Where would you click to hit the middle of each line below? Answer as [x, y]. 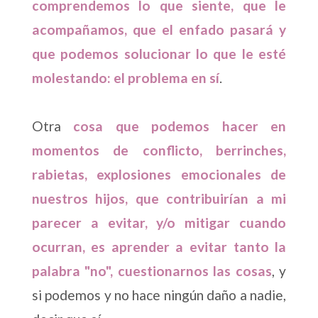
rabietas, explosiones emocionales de [159, 175]
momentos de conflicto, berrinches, [159, 150]
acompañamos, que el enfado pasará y [159, 30]
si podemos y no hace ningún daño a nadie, [159, 295]
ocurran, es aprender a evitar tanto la [159, 247]
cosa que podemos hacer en [180, 126]
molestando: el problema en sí [125, 78]
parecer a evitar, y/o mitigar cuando [159, 223]
